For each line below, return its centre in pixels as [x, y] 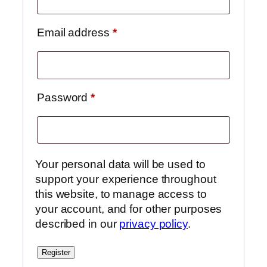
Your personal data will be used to [120, 164]
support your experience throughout [126, 179]
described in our [77, 223]
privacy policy [153, 223]
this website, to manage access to [121, 194]
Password [64, 97]
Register [56, 253]
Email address [75, 32]
